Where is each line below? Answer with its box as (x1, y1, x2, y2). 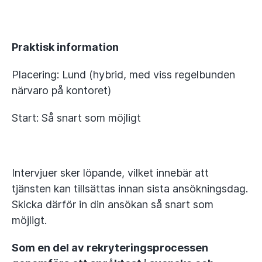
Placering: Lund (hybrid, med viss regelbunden (12, 68, 235, 81)
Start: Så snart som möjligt (12, 112, 141, 124)
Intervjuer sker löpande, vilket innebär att (12, 167, 209, 179)
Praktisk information (12, 41, 119, 53)
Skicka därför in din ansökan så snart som (12, 198, 213, 211)
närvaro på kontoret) (12, 84, 111, 96)
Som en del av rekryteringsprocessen (12, 242, 208, 254)
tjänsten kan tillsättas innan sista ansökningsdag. (12, 182, 248, 195)
